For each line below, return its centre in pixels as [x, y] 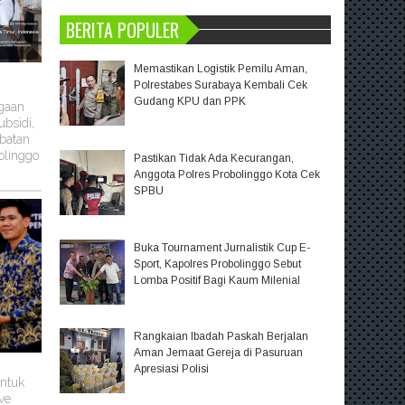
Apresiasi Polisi [171, 369]
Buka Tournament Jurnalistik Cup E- [221, 247]
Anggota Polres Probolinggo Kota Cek [226, 174]
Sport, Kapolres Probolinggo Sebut [217, 264]
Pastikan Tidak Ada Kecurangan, [213, 158]
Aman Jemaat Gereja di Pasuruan [218, 353]
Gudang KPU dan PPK [189, 102]
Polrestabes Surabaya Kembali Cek [220, 85]
